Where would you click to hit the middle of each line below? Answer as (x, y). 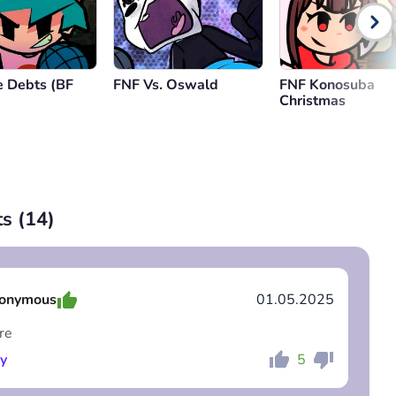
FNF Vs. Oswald (166, 85)
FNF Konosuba (327, 85)
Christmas (312, 101)
